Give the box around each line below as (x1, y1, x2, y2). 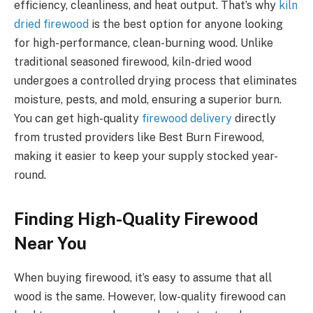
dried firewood (14, 17, 89, 31)
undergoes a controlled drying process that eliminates (14, 73, 297, 87)
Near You (14, 233, 87, 253)
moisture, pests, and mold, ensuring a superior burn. (14, 92, 282, 106)
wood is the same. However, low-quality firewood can (14, 289, 286, 303)
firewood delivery (142, 111, 232, 125)
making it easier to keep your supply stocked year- (14, 149, 278, 163)
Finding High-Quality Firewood (14, 208, 258, 228)
